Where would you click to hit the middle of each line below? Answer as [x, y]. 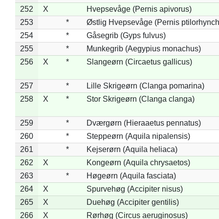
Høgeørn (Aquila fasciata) [131, 175]
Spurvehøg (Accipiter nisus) [134, 189]
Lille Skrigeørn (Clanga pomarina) [145, 86]
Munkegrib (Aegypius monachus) [143, 48]
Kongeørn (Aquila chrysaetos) [138, 162]
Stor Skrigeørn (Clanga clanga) [140, 99]
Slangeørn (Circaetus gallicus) [139, 62]
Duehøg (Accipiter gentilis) [132, 202]
